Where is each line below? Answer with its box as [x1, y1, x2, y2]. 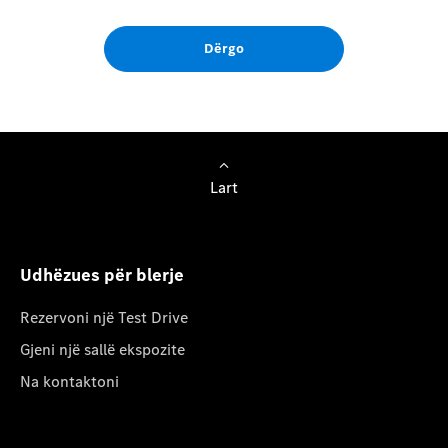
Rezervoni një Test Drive [20, 306, 188, 328]
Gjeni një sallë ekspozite [20, 338, 185, 360]
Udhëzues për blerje [20, 262, 184, 287]
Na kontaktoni [20, 370, 119, 392]
